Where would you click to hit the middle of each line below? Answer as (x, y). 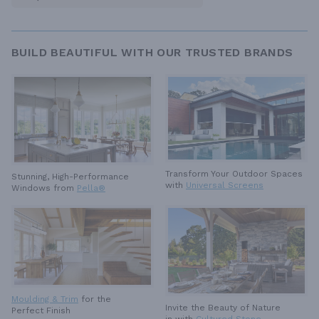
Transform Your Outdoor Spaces (234, 173)
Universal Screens (225, 185)
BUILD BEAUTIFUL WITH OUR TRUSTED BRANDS (152, 53)
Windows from (44, 188)
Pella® (91, 188)
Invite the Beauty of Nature (223, 308)
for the (96, 299)
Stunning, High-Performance (70, 177)
